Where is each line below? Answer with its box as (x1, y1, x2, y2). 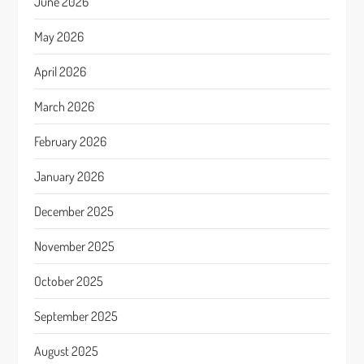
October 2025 (34, 273, 104, 289)
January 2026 (34, 168, 105, 184)
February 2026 (34, 133, 107, 149)
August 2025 (34, 343, 99, 359)
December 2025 (34, 203, 115, 219)
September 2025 (34, 308, 119, 324)
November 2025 (34, 238, 115, 254)
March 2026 (34, 98, 95, 115)
